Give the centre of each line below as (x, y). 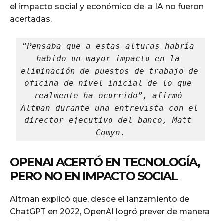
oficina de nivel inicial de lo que (108, 83)
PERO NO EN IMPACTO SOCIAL (93, 176)
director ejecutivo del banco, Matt (108, 120)
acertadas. (31, 19)
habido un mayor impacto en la (108, 59)
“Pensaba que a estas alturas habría (108, 46)
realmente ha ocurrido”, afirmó (108, 96)
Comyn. (110, 133)
